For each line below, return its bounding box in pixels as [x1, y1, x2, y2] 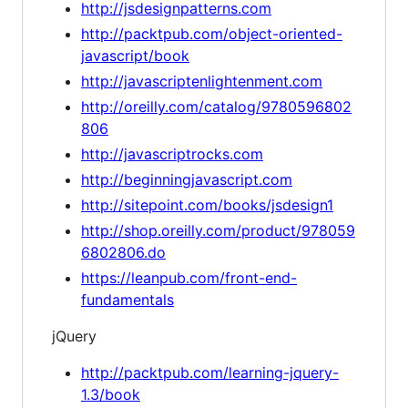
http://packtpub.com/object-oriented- [81, 25, 342, 43]
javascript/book [81, 46, 189, 65]
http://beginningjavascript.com [81, 170, 292, 189]
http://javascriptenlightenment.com [81, 72, 322, 90]
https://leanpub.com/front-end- [81, 269, 297, 287]
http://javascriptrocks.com [81, 145, 263, 163]
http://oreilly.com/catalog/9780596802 [81, 97, 352, 116]
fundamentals [81, 291, 174, 309]
